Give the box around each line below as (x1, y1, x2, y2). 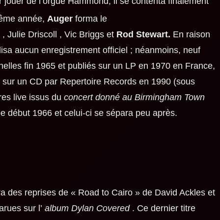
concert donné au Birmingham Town (63, 92, 205, 103)
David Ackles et (154, 188, 215, 198)
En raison (172, 29, 210, 40)
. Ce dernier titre (129, 203, 195, 214)
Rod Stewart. (116, 29, 173, 40)
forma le (72, 14, 107, 24)
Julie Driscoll (7, 29, 57, 40)
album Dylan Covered (44, 203, 130, 214)
